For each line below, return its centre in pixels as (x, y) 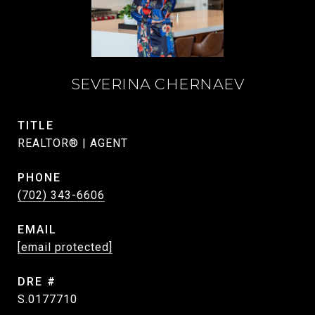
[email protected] (65, 247)
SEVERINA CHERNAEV (157, 84)
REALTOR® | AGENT (73, 143)
